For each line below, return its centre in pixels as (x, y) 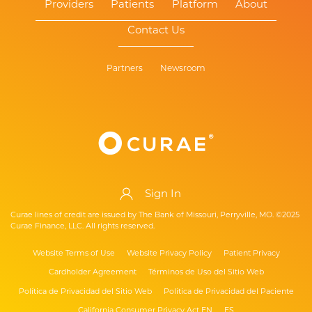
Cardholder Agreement (92, 272)
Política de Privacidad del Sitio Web (85, 291)
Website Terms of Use (73, 252)
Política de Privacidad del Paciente (228, 291)
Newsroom (183, 68)
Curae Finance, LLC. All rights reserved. (82, 225)
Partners (124, 68)
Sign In (163, 194)
